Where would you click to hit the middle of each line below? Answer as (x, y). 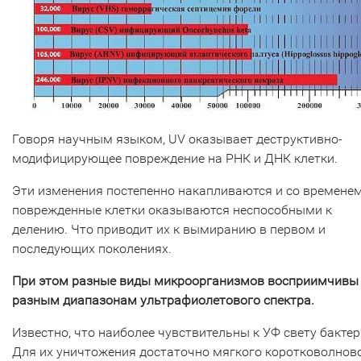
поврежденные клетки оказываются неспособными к (172, 210)
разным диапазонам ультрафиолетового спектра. (163, 300)
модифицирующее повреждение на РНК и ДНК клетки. (176, 158)
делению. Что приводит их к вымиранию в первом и (169, 229)
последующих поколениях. (93, 248)
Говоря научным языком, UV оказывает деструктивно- (177, 139)
